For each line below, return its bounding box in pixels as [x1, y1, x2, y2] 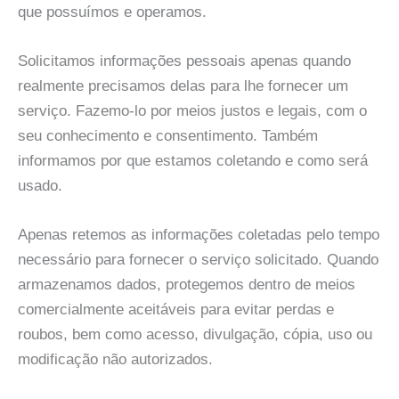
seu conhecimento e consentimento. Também [18, 126, 318, 144]
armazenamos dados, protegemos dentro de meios [18, 275, 355, 293]
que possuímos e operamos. [18, 3, 207, 20]
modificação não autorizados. [18, 350, 213, 368]
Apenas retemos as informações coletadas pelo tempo [18, 225, 379, 243]
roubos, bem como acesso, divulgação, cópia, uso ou [18, 325, 372, 343]
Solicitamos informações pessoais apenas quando [18, 52, 351, 69]
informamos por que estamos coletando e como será [18, 151, 368, 169]
